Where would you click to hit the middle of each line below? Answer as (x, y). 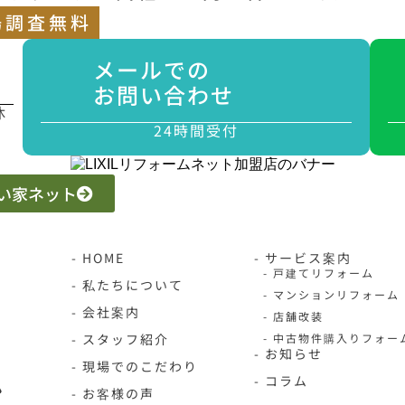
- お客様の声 (113, 393)
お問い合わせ (164, 94)
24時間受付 (197, 130)
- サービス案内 (303, 258)
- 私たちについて (127, 285)
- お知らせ (289, 353)
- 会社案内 (105, 312)
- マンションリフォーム (332, 294)
